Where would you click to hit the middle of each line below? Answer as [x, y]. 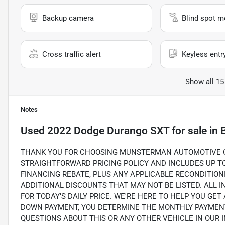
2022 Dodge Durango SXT [108, 131]
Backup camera [68, 18]
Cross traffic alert [72, 54]
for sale [188, 131]
